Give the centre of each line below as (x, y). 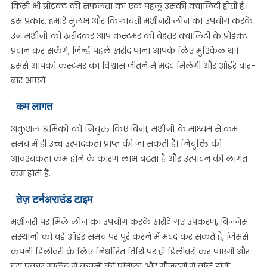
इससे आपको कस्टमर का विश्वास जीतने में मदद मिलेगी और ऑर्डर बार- (133, 66)
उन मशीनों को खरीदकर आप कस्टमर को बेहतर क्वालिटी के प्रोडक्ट (129, 36)
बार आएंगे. (29, 80)
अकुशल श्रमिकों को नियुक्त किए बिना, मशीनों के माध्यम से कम (124, 129)
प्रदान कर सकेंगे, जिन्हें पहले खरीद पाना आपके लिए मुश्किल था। (124, 51)
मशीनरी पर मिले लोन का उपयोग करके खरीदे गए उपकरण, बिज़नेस (129, 222)
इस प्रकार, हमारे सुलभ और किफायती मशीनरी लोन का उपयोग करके (131, 21)
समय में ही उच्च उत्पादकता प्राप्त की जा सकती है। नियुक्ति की (116, 144)
